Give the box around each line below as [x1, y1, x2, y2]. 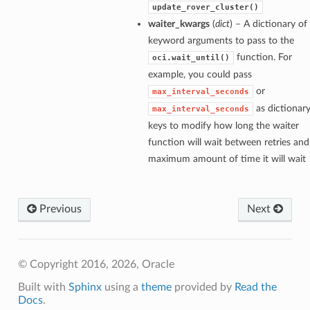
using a [101, 282, 141, 293]
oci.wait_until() [152, 53, 230, 63]
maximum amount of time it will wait [147, 154, 306, 165]
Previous [36, 203, 82, 215]
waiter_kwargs [147, 19, 210, 30]
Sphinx [68, 282, 102, 293]
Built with [17, 282, 69, 293]
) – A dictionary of [229, 19, 307, 30]
